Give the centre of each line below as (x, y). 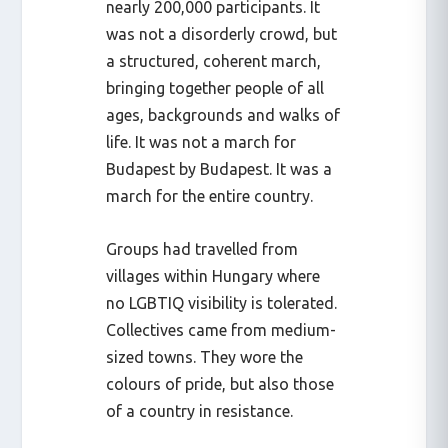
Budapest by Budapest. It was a (219, 169)
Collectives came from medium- (221, 330)
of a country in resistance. (200, 411)
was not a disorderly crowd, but (222, 34)
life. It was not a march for (201, 142)
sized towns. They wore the (205, 357)
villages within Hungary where (213, 276)
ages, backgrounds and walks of (223, 115)
